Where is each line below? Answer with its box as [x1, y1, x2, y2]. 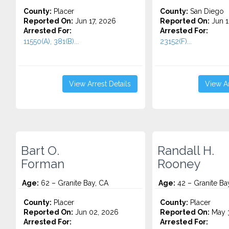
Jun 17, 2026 [73, 17, 116, 25]
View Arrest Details [68, 80, 131, 88]
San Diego [188, 7, 224, 15]
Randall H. [157, 144, 214, 158]
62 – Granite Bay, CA [39, 179, 108, 187]
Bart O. [21, 144, 59, 158]
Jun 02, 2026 [73, 208, 119, 216]
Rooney [157, 157, 200, 171]
